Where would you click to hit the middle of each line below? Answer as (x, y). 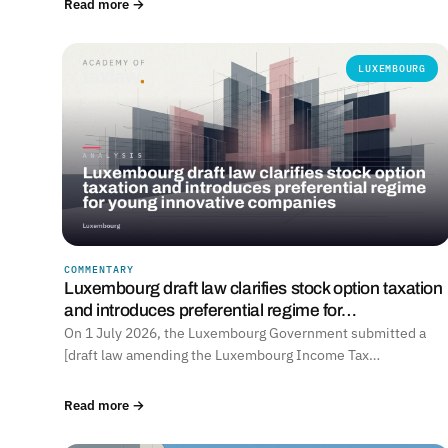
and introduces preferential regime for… (210, 311)
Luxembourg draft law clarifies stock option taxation (253, 289)
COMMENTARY (99, 270)
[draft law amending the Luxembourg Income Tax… (222, 355)
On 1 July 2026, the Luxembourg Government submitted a (245, 333)
